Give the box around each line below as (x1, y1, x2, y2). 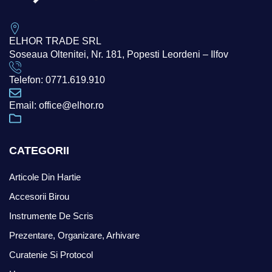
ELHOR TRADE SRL (9, 36, 101, 47)
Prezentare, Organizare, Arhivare (9, 230, 140, 241)
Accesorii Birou (9, 191, 69, 202)
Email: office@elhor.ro (9, 100, 104, 111)
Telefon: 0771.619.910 (9, 75, 105, 86)
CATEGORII (9, 144, 69, 157)
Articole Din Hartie (9, 172, 81, 183)
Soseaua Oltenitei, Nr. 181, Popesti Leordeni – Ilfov (9, 49, 228, 60)
